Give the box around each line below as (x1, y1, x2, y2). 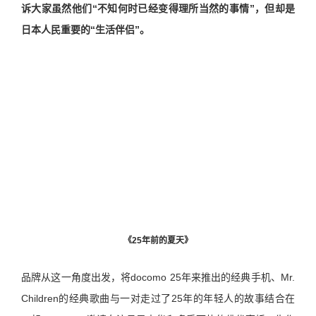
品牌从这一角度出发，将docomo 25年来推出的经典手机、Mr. (21, 271, 295, 283)
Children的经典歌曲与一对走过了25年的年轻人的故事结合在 (21, 292, 295, 304)
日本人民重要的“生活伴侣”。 (21, 23, 150, 35)
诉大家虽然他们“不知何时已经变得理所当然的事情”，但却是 (21, 2, 295, 14)
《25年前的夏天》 (123, 235, 193, 245)
